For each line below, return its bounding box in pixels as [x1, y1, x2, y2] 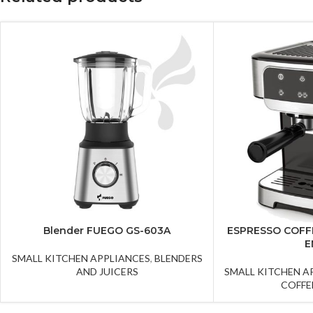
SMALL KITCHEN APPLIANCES [11, 252, 150, 264]
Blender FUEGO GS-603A [43, 224, 170, 237]
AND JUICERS [75, 265, 138, 277]
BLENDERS [154, 252, 203, 264]
